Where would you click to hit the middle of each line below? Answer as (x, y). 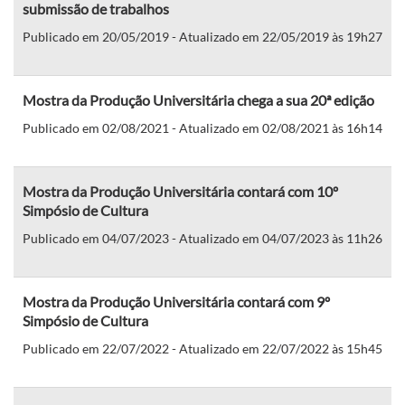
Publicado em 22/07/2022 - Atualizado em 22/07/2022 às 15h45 (202, 348)
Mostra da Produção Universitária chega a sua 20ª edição (198, 99)
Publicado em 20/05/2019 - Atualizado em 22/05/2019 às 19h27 (202, 36)
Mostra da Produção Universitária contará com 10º (180, 191)
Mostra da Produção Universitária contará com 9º (176, 301)
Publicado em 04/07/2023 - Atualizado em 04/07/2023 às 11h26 (202, 238)
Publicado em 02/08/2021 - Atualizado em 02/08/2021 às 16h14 (202, 127)
